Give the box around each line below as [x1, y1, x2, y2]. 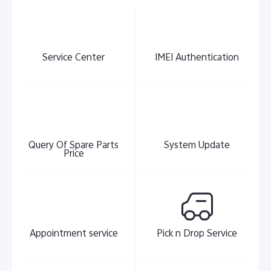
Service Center [42, 51, 105, 62]
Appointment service [29, 227, 118, 238]
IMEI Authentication [155, 51, 240, 62]
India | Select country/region [87, 97, 201, 107]
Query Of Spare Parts [28, 139, 119, 151]
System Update [164, 139, 230, 151]
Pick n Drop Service [157, 227, 238, 238]
